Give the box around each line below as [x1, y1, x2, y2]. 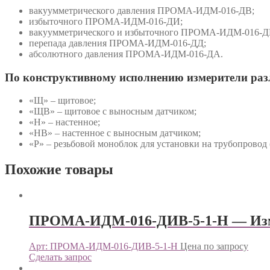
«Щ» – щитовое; [29, 95, 96, 106]
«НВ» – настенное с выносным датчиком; [29, 128, 201, 139]
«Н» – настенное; [29, 117, 100, 128]
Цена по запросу [180, 240, 248, 251]
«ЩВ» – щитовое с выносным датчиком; [29, 106, 196, 117]
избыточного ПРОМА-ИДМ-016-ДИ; [29, 16, 183, 27]
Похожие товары [5, 162, 113, 178]
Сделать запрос [29, 251, 92, 262]
